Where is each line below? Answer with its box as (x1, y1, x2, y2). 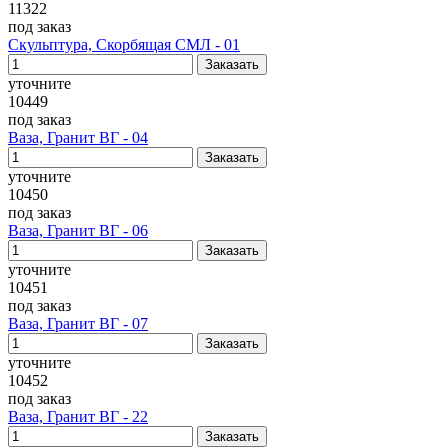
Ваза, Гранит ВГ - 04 (8, 129, 148, 146)
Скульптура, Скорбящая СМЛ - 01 (8, 36, 240, 53)
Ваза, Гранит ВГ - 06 (8, 222, 148, 239)
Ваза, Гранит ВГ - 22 (8, 408, 148, 425)
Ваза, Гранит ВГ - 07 (8, 315, 148, 332)
